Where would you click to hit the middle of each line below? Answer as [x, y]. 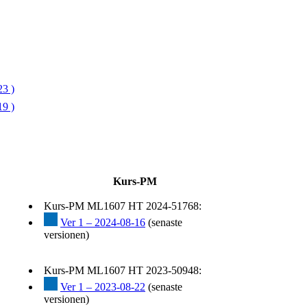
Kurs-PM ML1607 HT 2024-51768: [123, 206]
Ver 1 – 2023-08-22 [103, 287]
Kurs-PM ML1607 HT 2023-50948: [123, 271]
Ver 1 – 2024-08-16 [103, 223]
